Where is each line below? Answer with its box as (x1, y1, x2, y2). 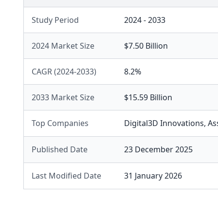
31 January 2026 (124, 170, 182, 181)
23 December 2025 (124, 144, 193, 155)
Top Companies (32, 118, 89, 128)
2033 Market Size (32, 92, 94, 103)
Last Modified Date (32, 170, 101, 181)
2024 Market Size (32, 40, 94, 51)
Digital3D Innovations (124, 118, 204, 128)
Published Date (32, 144, 88, 155)
